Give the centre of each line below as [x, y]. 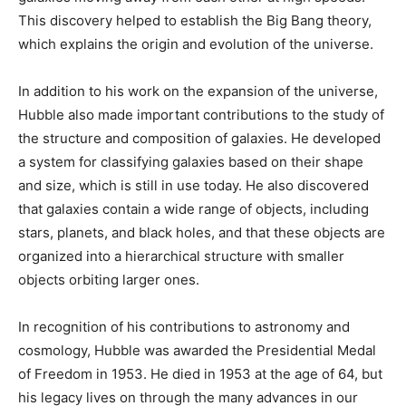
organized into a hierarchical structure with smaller [181, 256]
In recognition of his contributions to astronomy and [184, 326]
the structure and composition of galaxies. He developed [199, 138]
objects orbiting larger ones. [109, 279]
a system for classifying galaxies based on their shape [191, 161]
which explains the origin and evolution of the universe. [196, 43]
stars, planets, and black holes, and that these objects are [202, 232]
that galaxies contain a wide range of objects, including [193, 208]
